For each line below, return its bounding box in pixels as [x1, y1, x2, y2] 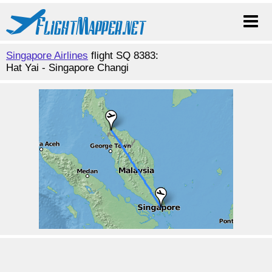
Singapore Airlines [6, 50, 88, 61]
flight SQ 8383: [88, 50, 158, 61]
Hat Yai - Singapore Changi [6, 62, 129, 73]
